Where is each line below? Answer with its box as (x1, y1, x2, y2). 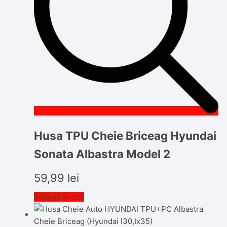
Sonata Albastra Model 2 (34, 146, 171, 161)
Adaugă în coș (34, 192, 85, 202)
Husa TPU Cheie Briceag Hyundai (34, 128, 217, 142)
